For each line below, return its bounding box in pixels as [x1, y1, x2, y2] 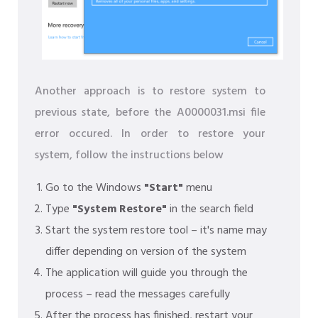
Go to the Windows [45, 179, 144, 198]
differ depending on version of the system [45, 243, 246, 262]
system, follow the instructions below [35, 146, 224, 165]
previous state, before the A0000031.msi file [35, 104, 265, 123]
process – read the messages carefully [45, 285, 230, 305]
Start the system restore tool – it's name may [45, 221, 267, 241]
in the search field [167, 200, 253, 219]
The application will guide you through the [45, 264, 248, 283]
